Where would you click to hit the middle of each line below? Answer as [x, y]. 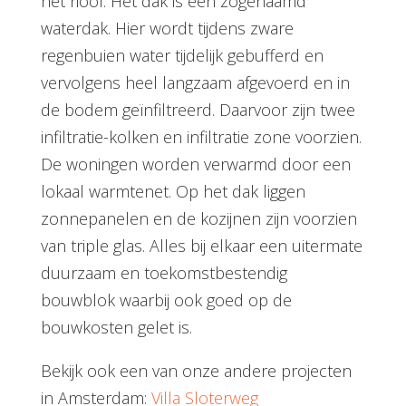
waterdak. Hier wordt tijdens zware [167, 28]
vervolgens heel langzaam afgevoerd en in [195, 82]
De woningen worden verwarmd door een [195, 164]
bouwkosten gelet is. [116, 327]
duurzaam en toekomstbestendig [164, 273]
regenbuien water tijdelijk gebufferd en [182, 55]
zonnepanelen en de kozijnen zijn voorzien [198, 218]
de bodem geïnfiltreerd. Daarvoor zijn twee [198, 110]
